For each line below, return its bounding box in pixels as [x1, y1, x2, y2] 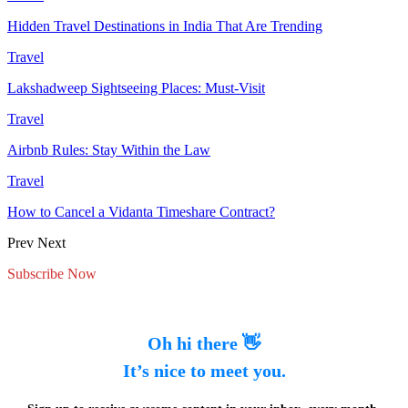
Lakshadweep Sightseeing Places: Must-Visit [7, 79, 265, 96]
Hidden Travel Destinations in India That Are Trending [7, 17, 322, 34]
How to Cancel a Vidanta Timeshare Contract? [7, 203, 275, 219]
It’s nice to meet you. [122, 361, 286, 382]
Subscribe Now [7, 265, 97, 281]
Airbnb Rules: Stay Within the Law [7, 141, 210, 158]
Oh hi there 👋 [148, 333, 260, 354]
